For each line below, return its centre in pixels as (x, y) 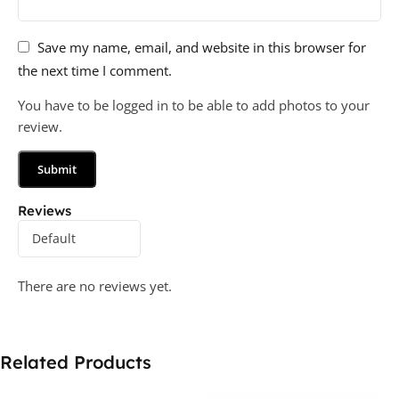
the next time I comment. (95, 70)
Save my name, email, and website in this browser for (202, 47)
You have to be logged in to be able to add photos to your (194, 105)
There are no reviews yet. (95, 285)
